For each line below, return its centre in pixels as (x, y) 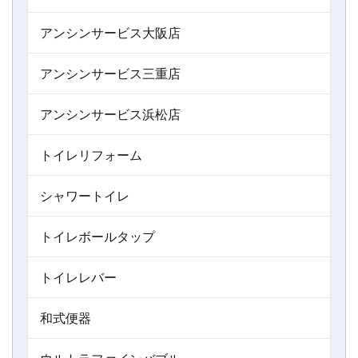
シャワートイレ (85, 195)
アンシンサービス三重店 (110, 73)
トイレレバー (78, 276)
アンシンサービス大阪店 (110, 32)
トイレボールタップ (97, 236)
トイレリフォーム (91, 154)
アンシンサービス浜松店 (110, 113)
